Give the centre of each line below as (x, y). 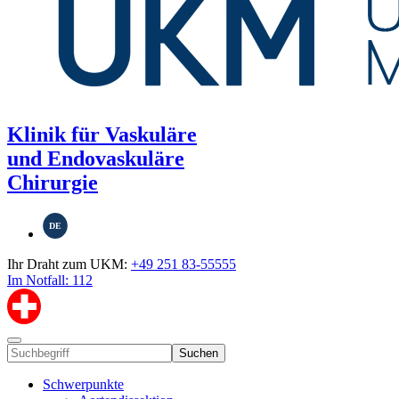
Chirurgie (53, 183)
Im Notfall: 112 (50, 281)
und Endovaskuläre (96, 159)
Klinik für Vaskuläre (102, 135)
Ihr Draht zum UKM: (69, 265)
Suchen (199, 354)
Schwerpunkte (83, 385)
